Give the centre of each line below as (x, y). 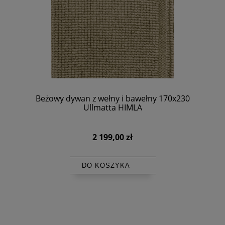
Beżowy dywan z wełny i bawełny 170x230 (113, 99)
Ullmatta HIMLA (113, 108)
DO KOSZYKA (106, 166)
